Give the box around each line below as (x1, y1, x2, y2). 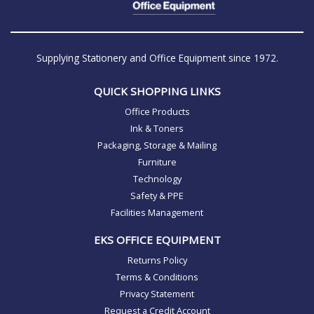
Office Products (124, 105, 190, 118)
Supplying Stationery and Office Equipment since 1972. (36, 51, 278, 65)
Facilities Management (111, 206, 203, 219)
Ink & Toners (130, 122, 184, 135)
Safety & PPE (130, 189, 184, 203)
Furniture (137, 156, 177, 169)
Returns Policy (127, 253, 187, 266)
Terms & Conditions (116, 270, 198, 283)
